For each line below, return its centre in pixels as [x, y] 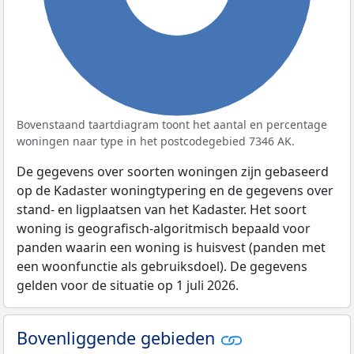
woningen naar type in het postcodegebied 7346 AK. [156, 141]
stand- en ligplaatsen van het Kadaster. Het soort [162, 209]
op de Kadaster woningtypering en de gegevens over [175, 190]
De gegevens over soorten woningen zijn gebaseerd [173, 171]
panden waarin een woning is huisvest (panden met [171, 247]
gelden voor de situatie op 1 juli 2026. [128, 285]
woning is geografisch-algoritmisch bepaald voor [164, 228]
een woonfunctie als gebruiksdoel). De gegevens [162, 266]
